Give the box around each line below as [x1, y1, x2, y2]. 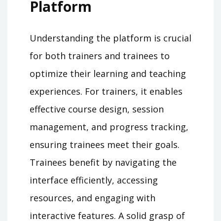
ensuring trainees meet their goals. [30, 139, 180, 151]
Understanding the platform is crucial [30, 32, 191, 44]
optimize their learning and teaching [30, 68, 186, 80]
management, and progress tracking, [30, 121, 188, 133]
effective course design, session [30, 103, 164, 115]
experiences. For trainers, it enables [30, 85, 183, 98]
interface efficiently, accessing [30, 174, 158, 186]
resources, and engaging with [30, 192, 155, 204]
